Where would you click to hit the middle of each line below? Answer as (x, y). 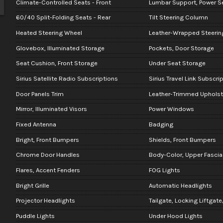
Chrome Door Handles (48, 155)
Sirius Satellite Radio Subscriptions (67, 79)
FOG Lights (164, 170)
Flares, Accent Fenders (48, 170)
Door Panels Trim (40, 94)
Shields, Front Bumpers (182, 139)
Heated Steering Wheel (49, 33)
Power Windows (171, 109)
